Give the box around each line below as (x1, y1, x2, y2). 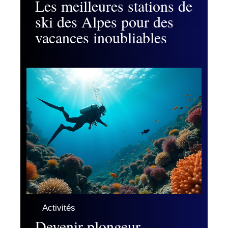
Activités (42, 203, 75, 213)
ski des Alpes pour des (35, 11, 174, 32)
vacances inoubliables (35, 27, 167, 48)
